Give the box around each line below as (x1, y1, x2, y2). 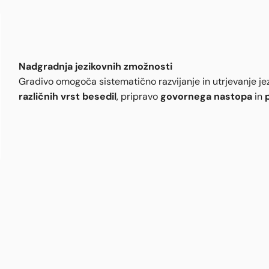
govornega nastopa (160, 89, 253, 102)
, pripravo (116, 90, 161, 102)
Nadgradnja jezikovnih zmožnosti (19, 59, 173, 72)
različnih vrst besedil (19, 89, 117, 102)
